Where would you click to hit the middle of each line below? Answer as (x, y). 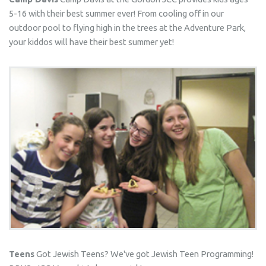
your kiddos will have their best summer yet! (91, 42)
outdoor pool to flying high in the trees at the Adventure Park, (127, 27)
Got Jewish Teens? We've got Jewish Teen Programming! (144, 254)
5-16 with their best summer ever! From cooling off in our (116, 13)
